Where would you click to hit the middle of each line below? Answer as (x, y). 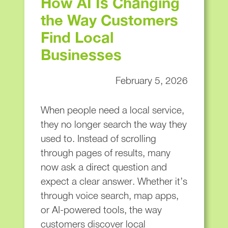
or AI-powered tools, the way (101, 209)
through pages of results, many (105, 152)
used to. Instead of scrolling (98, 138)
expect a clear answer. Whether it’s (114, 181)
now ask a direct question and (104, 167)
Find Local (77, 37)
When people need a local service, (112, 110)
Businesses (81, 54)
